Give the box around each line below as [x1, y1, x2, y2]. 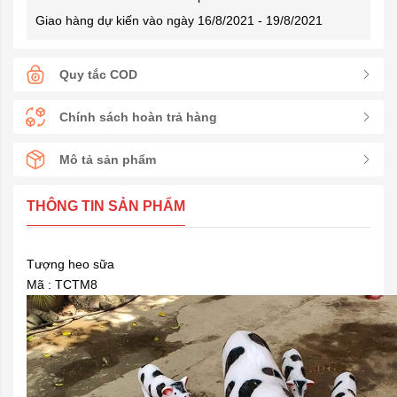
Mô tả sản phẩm [59, 152, 156, 167]
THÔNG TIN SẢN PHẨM [27, 198, 185, 214]
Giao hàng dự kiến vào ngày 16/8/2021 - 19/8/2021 [35, 13, 323, 27]
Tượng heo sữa [27, 257, 114, 271]
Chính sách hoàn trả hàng [59, 109, 217, 124]
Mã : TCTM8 [27, 277, 97, 292]
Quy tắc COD [59, 66, 137, 82]
